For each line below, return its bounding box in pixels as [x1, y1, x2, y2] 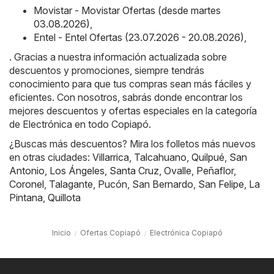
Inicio [51, 228, 71, 238]
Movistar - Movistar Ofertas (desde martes [34, 4, 221, 17]
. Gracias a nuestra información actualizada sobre [9, 51, 227, 64]
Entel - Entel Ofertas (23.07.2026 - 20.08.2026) [34, 31, 244, 44]
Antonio [9, 165, 45, 177]
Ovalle [164, 165, 191, 177]
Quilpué [191, 151, 224, 164]
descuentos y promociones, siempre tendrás [9, 64, 204, 77]
